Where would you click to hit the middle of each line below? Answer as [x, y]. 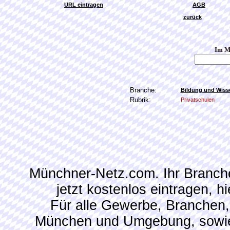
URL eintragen [84, 5]
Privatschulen [197, 100]
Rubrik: [140, 100]
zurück [192, 17]
